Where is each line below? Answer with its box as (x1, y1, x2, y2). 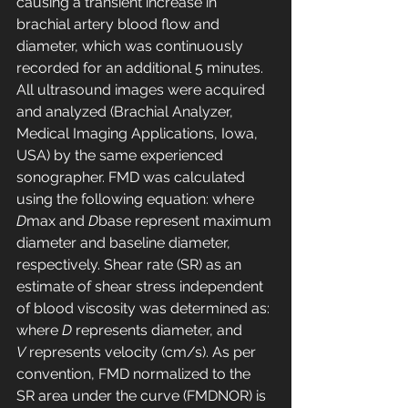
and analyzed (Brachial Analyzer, (16, 103, 237, 121)
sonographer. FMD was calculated (16, 168, 249, 187)
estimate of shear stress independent (16, 278, 267, 296)
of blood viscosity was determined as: (16, 300, 273, 318)
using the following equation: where (16, 190, 258, 209)
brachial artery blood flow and (16, 15, 223, 34)
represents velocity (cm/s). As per (25, 343, 260, 362)
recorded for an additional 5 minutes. (16, 59, 267, 77)
